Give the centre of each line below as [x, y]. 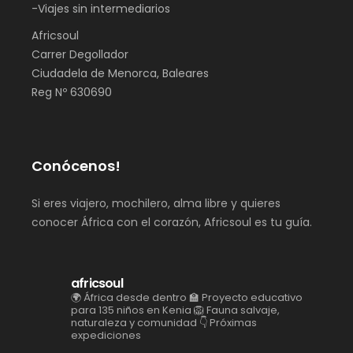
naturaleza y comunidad [134, 322]
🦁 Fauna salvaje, [236, 310]
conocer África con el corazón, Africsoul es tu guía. [173, 222]
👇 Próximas [227, 322]
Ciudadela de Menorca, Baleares [120, 73]
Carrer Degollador [80, 54]
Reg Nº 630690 [72, 92]
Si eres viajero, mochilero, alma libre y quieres [156, 203]
